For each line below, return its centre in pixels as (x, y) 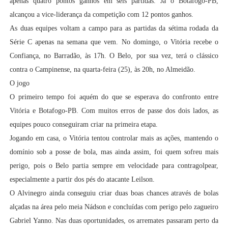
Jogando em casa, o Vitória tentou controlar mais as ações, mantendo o (114, 138)
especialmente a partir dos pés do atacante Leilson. (82, 180)
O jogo (19, 83)
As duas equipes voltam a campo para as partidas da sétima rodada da (114, 28)
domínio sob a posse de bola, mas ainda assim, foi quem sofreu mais (114, 152)
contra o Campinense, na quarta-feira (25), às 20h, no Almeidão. (102, 70)
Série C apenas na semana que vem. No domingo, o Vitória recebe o (114, 42)
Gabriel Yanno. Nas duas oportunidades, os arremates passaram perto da (114, 221)
